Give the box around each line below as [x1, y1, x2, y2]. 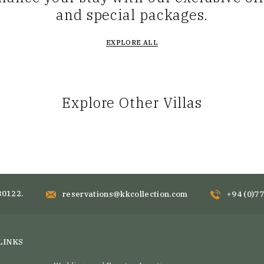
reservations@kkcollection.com [62, 188, 188, 199]
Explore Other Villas [62, 93, 202, 112]
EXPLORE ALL [106, 38, 158, 47]
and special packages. [56, 5, 208, 24]
